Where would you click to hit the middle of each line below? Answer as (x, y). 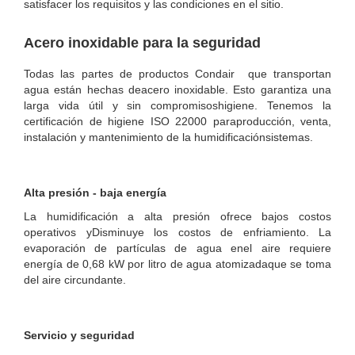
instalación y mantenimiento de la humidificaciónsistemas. (168, 137)
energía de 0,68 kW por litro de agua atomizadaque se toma (177, 264)
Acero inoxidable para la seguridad (142, 43)
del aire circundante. (75, 280)
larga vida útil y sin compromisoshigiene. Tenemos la (177, 106)
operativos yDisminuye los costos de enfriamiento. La (177, 233)
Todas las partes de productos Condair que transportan (177, 74)
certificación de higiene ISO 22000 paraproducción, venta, (177, 122)
